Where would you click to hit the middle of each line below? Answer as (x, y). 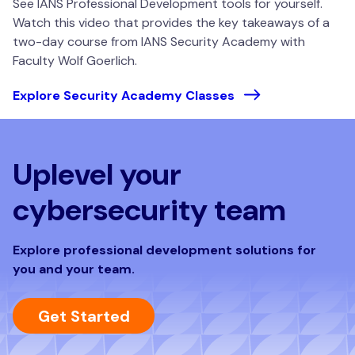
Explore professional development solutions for (164, 250)
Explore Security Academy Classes (125, 96)
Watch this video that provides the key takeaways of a (171, 23)
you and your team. (74, 269)
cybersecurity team (149, 210)
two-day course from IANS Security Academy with (159, 42)
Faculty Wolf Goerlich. (75, 61)
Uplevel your (97, 175)
